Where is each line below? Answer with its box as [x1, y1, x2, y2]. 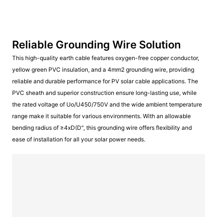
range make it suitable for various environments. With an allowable [12, 112, 191, 120]
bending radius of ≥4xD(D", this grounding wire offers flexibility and [12, 124, 192, 131]
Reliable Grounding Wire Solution [12, 38, 183, 51]
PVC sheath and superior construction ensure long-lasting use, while [12, 89, 197, 96]
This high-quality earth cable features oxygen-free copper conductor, [12, 54, 199, 62]
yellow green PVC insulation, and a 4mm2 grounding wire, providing [12, 66, 194, 73]
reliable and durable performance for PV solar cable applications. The [12, 77, 198, 85]
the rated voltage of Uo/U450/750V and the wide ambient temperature [12, 101, 202, 108]
